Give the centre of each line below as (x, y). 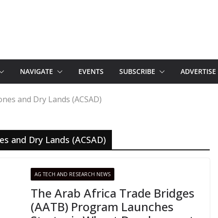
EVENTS (91, 71)
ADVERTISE (198, 71)
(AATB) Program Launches (102, 207)
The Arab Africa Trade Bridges (112, 193)
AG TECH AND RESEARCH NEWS (72, 174)
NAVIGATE (36, 71)
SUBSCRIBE (137, 71)
